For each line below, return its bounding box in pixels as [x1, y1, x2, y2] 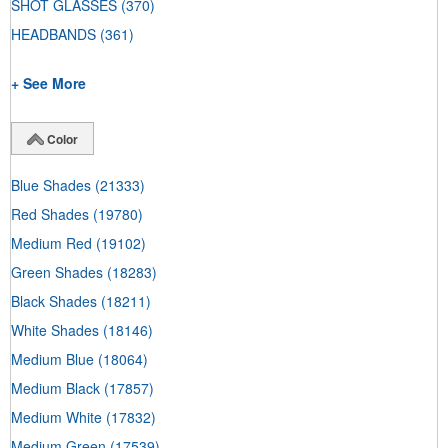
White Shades [11, 319, 99, 340]
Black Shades [11, 290, 97, 311]
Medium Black [11, 377, 100, 398]
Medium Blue [11, 348, 94, 369]
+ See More [11, 73, 86, 94]
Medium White [11, 406, 102, 427]
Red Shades [11, 203, 89, 224]
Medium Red [11, 232, 92, 253]
